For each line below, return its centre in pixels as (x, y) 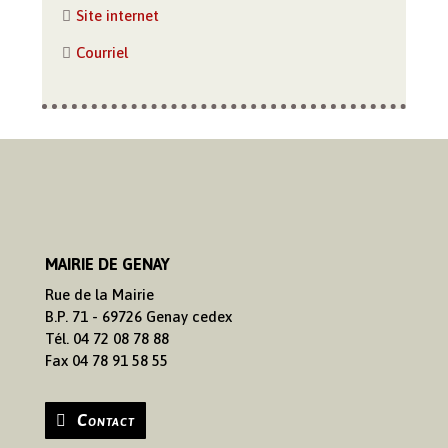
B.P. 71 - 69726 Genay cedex (138, 316)
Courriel (102, 52)
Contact (105, 419)
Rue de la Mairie (99, 294)
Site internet (118, 15)
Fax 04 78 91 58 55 (106, 360)
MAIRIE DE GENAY (107, 264)
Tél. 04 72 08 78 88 (106, 338)
